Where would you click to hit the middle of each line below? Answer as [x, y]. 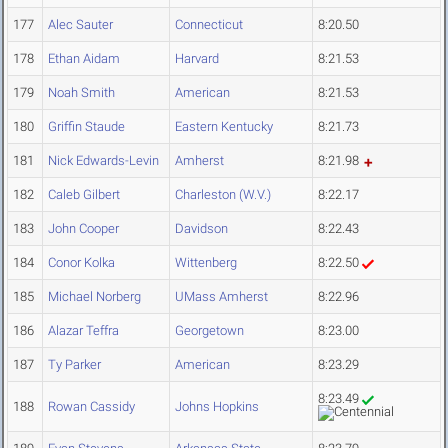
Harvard [197, 59]
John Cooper [83, 229]
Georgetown [209, 331]
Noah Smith [81, 93]
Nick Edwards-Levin [103, 161]
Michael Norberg [94, 297]
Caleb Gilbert [84, 195]
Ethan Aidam [84, 59]
